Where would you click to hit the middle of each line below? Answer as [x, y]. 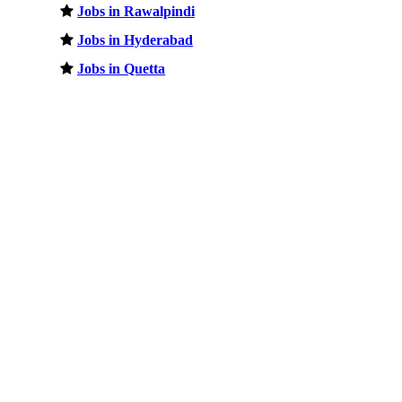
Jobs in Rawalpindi [136, 11]
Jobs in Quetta [121, 68]
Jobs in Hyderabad [135, 39]
